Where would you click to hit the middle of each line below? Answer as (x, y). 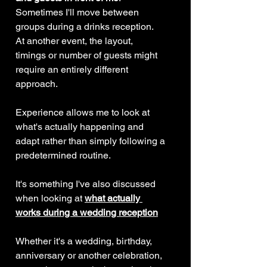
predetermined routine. (63, 156)
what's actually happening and (81, 127)
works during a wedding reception (87, 213)
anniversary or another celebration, (90, 256)
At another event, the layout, (75, 41)
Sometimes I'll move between (78, 13)
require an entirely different (73, 70)
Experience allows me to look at (84, 113)
